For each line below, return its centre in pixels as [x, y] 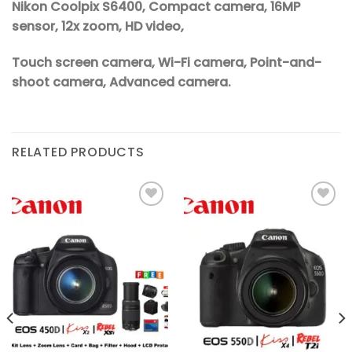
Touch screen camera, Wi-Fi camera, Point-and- [167, 63]
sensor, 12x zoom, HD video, [98, 27]
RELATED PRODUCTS [78, 152]
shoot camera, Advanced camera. [121, 82]
